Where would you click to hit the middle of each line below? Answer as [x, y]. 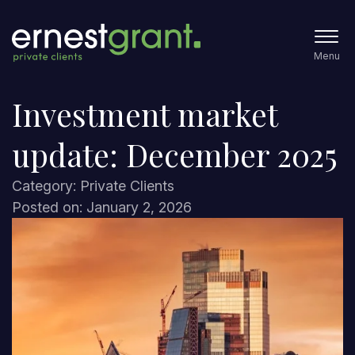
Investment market [145, 114]
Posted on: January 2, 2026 [102, 207]
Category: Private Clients [93, 186]
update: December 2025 [175, 155]
